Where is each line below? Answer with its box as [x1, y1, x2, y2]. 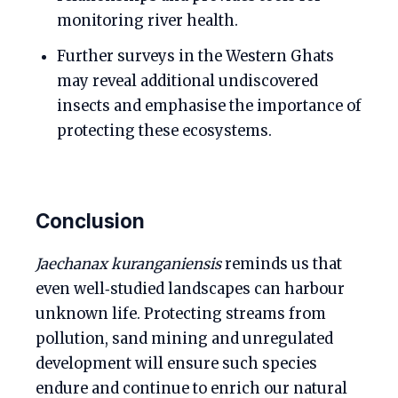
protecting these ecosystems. [57, 122, 272, 140]
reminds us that [221, 255, 342, 274]
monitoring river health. [57, 12, 238, 30]
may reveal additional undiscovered [57, 72, 318, 91]
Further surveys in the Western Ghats [57, 47, 334, 66]
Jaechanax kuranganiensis [36, 255, 221, 274]
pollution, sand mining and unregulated [36, 330, 333, 348]
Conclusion [36, 209, 145, 233]
